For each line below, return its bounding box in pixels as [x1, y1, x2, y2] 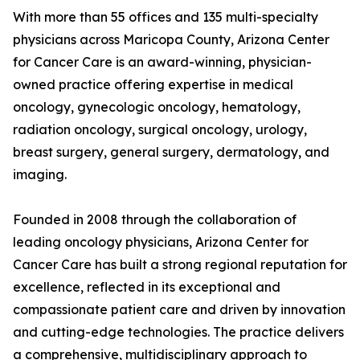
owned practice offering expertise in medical [13, 76, 293, 93]
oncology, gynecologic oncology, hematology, [13, 99, 301, 116]
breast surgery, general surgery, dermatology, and [13, 144, 329, 161]
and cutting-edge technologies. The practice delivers [13, 324, 344, 341]
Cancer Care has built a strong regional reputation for [13, 256, 347, 273]
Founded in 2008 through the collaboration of [13, 211, 297, 228]
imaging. [13, 166, 67, 183]
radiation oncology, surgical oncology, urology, [13, 121, 307, 138]
